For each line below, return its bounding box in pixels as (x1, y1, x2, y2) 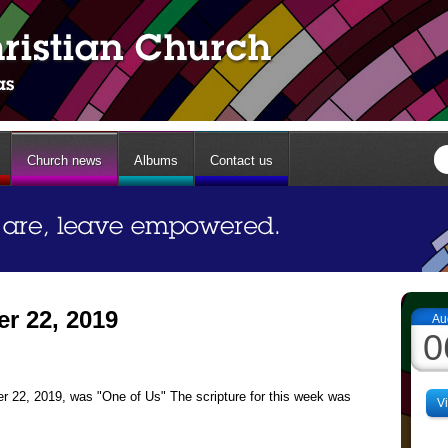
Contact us (210, 153, 273, 168)
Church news (27, 153, 102, 168)
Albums (134, 153, 178, 168)
